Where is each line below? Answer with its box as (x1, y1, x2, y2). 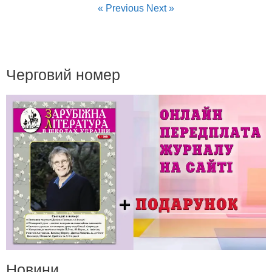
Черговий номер (6, 66, 120, 84)
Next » (146, 3, 174, 14)
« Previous (98, 3, 144, 14)
